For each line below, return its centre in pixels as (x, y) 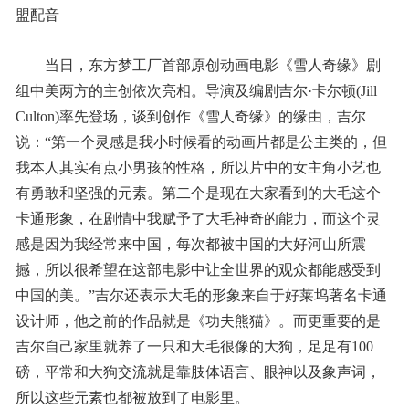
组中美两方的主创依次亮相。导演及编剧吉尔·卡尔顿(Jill (196, 91)
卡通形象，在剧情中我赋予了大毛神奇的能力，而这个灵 (198, 219)
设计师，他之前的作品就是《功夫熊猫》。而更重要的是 (198, 321)
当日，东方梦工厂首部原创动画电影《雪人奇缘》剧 (212, 65)
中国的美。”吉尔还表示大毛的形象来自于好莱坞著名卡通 (201, 295)
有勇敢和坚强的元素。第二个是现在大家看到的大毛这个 (198, 193)
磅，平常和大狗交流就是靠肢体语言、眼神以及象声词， (198, 372)
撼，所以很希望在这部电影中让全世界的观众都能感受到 (198, 270)
